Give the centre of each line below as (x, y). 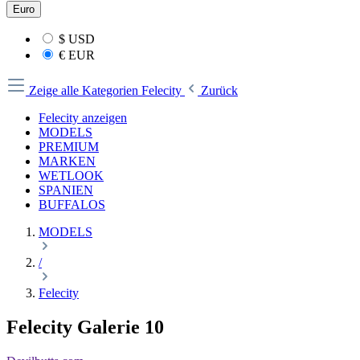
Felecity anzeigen (83, 118)
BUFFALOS (72, 205)
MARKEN (67, 161)
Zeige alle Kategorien (85, 90)
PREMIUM (69, 147)
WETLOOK (71, 176)
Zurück (219, 90)
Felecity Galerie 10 (85, 327)
